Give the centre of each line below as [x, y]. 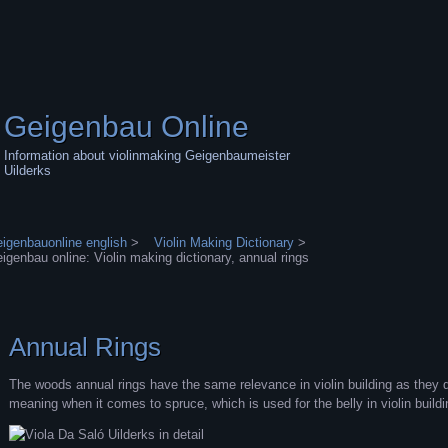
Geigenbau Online [126, 126]
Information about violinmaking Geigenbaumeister [147, 155]
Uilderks [27, 170]
